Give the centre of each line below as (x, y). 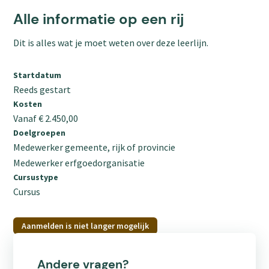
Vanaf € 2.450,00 (46, 118)
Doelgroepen (40, 132)
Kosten (28, 104)
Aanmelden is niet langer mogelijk (86, 225)
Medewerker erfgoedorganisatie (79, 162)
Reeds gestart (42, 89)
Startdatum (38, 75)
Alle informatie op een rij (99, 19)
